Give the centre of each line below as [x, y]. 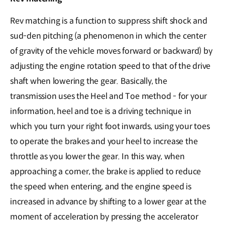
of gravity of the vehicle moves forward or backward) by [111, 51]
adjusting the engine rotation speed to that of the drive [110, 66]
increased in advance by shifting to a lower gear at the [108, 202]
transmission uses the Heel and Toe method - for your [109, 96]
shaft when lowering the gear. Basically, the [89, 81]
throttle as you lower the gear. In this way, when [97, 157]
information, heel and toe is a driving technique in [101, 111]
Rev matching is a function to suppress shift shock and [109, 21]
